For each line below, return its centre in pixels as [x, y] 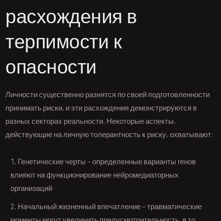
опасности [51, 68]
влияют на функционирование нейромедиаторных [95, 175]
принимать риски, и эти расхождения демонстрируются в [101, 108]
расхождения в [71, 18]
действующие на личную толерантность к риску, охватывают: [110, 134]
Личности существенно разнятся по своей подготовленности [108, 94]
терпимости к [64, 43]
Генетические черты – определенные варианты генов [107, 162]
